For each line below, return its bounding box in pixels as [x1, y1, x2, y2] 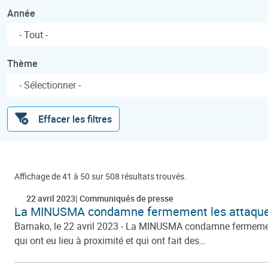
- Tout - [19, 28, 48, 41]
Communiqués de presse [78, 192, 173, 204]
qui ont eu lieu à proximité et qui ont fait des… [14, 233, 206, 247]
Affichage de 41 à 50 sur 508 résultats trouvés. [14, 170, 187, 182]
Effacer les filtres [38, 112, 112, 126]
